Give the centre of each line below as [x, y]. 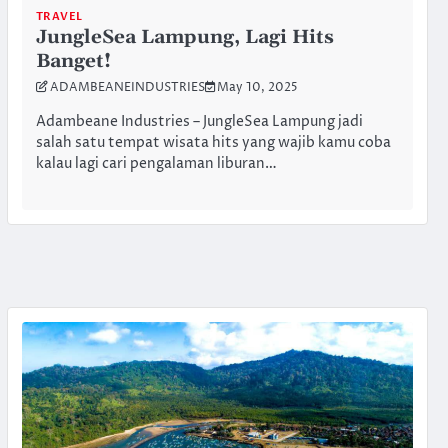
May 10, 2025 [257, 87]
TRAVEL [59, 16]
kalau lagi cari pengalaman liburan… [156, 164]
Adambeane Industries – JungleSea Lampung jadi [199, 122]
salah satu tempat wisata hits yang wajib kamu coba [213, 143]
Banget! [73, 61]
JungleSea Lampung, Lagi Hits [184, 37]
